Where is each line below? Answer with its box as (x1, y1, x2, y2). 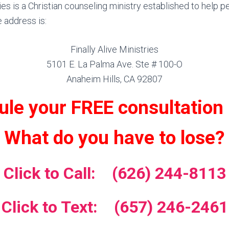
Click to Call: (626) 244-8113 (3, 164, 226, 183)
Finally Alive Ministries (71, 44, 158, 55)
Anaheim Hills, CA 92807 (66, 74, 163, 84)
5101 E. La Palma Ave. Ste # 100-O (47, 59, 182, 70)
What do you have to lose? (4, 127, 225, 149)
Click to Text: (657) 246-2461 (1, 197, 228, 217)
